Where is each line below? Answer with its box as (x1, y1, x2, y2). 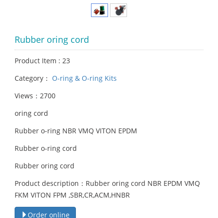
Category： (15, 73, 50, 83)
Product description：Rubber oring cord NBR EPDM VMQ (15, 178, 200, 188)
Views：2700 (15, 91, 55, 100)
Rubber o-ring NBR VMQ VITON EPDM (15, 126, 137, 135)
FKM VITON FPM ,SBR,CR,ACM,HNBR (15, 190, 130, 200)
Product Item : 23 (15, 55, 70, 65)
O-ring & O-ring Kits (50, 73, 117, 83)
